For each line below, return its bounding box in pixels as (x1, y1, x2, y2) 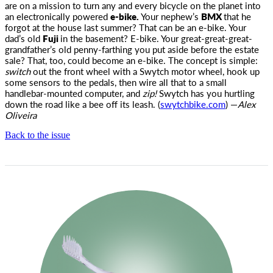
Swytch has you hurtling (159, 87, 255, 99)
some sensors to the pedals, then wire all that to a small (5, 76, 227, 88)
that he (224, 10, 251, 23)
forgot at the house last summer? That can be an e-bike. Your (5, 21, 246, 34)
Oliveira (5, 108, 37, 121)
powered (70, 10, 110, 23)
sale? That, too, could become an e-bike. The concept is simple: (5, 54, 258, 66)
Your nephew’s (139, 10, 201, 23)
